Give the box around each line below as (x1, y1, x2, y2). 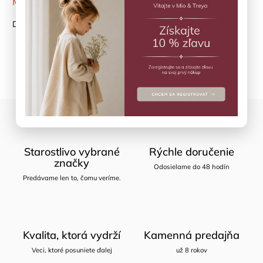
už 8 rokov (176, 245, 207, 254)
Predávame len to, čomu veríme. (22, 173, 121, 182)
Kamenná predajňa (143, 228, 240, 242)
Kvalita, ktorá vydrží (23, 228, 120, 242)
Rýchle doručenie (149, 144, 234, 159)
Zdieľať (112, 51, 134, 60)
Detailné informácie (12, 18, 85, 29)
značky (54, 156, 89, 170)
